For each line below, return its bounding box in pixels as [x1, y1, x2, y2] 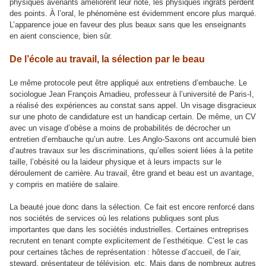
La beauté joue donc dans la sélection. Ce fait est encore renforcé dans [9, 202, 255, 212]
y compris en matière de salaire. [9, 180, 120, 189]
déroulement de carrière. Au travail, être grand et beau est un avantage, [9, 169, 254, 178]
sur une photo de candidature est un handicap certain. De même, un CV [9, 112, 256, 122]
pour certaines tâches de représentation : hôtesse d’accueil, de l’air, [9, 248, 241, 257]
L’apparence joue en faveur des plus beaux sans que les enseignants [9, 20, 246, 30]
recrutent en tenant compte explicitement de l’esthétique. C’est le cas [9, 236, 248, 246]
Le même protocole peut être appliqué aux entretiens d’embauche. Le [9, 78, 247, 88]
